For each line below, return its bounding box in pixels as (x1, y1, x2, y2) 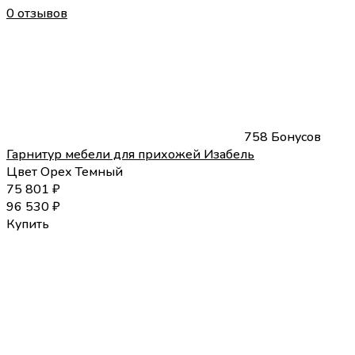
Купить (6, 215, 49, 233)
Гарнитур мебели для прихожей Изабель (6, 145, 254, 163)
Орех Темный (40, 162, 123, 181)
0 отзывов (6, 4, 67, 22)
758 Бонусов (244, 128, 321, 146)
